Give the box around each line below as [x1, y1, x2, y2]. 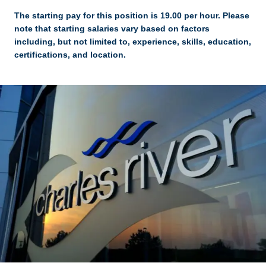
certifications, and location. [14, 50, 126, 59]
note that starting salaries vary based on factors [14, 24, 210, 33]
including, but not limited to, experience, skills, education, [14, 37, 251, 46]
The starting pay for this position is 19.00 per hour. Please [14, 11, 249, 20]
